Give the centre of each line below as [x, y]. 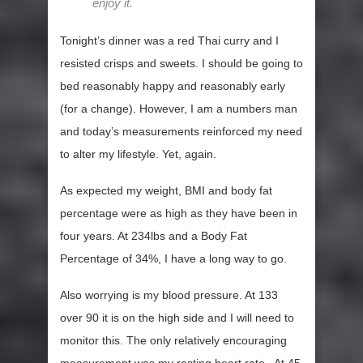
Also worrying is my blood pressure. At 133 [169, 295]
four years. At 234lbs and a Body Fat [154, 236]
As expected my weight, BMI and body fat [166, 191]
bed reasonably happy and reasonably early [173, 86]
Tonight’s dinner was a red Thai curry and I [169, 41]
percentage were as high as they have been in [179, 214]
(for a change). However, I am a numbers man [179, 109]
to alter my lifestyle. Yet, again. [138, 154]
